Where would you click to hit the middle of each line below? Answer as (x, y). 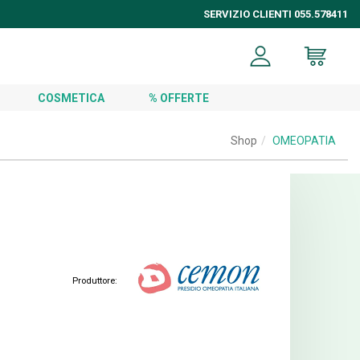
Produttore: (95, 280)
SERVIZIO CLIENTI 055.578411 (276, 14)
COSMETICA (71, 98)
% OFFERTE (179, 98)
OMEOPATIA (304, 140)
